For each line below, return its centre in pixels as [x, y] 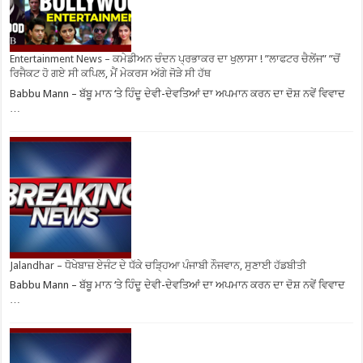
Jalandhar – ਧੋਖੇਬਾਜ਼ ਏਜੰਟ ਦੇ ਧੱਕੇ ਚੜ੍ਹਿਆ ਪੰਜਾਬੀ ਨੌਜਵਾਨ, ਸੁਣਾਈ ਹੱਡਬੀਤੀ [158, 265]
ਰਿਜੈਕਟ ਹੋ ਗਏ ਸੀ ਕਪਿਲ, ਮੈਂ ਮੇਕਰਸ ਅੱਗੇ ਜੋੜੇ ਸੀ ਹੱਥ [111, 74]
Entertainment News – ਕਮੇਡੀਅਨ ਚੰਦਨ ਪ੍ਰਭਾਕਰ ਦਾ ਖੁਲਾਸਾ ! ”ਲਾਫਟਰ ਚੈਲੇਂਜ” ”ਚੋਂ [175, 59]
